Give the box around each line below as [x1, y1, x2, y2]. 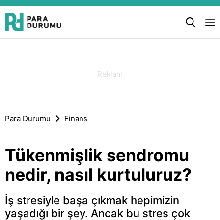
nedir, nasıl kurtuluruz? [5, 165, 192, 185]
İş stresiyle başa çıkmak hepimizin [5, 193, 179, 207]
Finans [64, 114, 87, 123]
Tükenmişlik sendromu [5, 145, 189, 165]
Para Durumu [5, 114, 51, 123]
